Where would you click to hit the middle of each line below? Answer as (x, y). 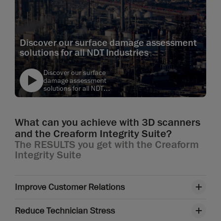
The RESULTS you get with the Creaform (107, 144)
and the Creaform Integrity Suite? (93, 133)
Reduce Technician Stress (65, 210)
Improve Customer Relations (70, 187)
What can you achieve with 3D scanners (108, 122)
